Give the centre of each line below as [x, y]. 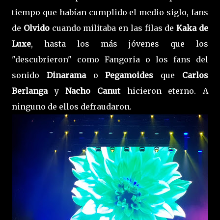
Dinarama [66, 75]
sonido [29, 75]
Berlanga [33, 91]
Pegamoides [133, 75]
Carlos [195, 75]
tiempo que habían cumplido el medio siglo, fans [110, 12]
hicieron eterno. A [168, 91]
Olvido [38, 28]
